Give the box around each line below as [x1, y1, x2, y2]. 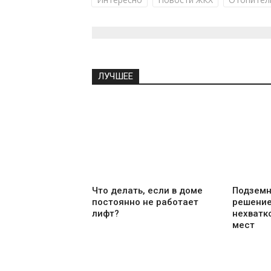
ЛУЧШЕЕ [98, 71, 133, 82]
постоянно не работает [92, 196, 198, 207]
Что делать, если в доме [92, 184, 203, 196]
